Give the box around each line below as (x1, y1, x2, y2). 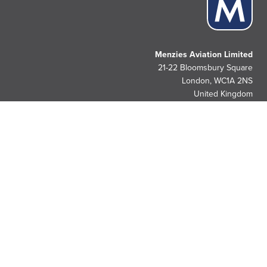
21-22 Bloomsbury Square (158, 63, 253, 73)
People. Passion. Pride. (154, 210, 253, 223)
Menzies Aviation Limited (155, 49, 253, 60)
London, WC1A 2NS (182, 76, 253, 86)
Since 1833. (205, 222, 253, 234)
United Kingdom (194, 89, 253, 100)
